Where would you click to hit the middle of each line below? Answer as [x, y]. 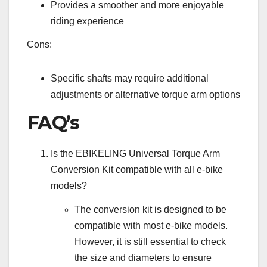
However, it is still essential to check [150, 241]
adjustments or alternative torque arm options [145, 95]
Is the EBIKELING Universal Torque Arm [135, 154]
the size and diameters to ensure [143, 257]
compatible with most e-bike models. [151, 225]
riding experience [87, 21]
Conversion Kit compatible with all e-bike [137, 170]
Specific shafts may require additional [130, 79]
